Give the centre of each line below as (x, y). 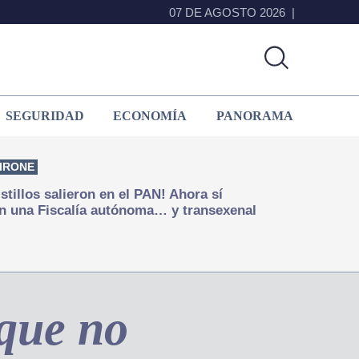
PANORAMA (255, 115)
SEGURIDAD (44, 115)
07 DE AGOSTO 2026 (227, 12)
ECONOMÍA (150, 115)
